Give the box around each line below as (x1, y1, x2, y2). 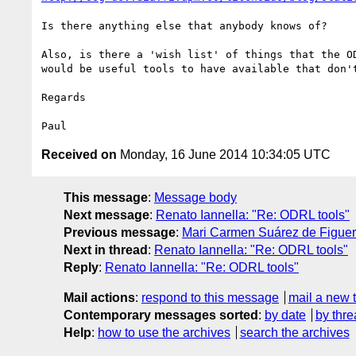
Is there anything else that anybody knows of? (41, 19, 327, 32)
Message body (154, 190, 237, 204)
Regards (41, 91, 86, 103)
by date (265, 308, 306, 322)
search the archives (239, 325, 350, 339)
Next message (64, 207, 149, 222)
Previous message (64, 225, 176, 239)
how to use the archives (98, 325, 230, 339)
